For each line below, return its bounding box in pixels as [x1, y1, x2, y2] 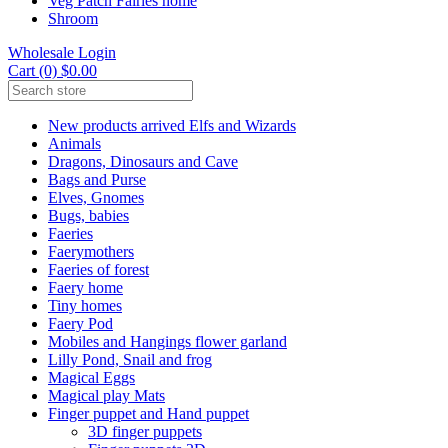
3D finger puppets [88, 423, 202, 440]
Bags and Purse [48, 171, 146, 188]
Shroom [48, 10, 98, 27]
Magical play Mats [48, 387, 165, 404]
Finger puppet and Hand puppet [48, 405, 249, 422]
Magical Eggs [48, 369, 135, 386]
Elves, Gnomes [48, 189, 144, 206]
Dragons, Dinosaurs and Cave [48, 153, 238, 170]
